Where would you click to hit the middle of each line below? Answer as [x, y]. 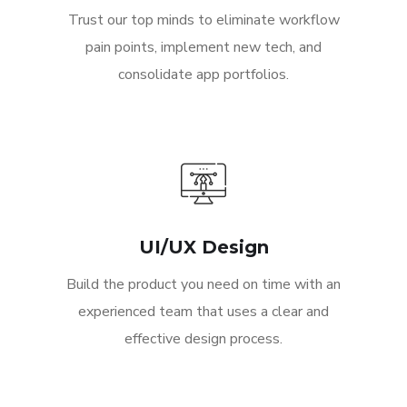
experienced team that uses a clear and [203, 312]
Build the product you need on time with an [203, 285]
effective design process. [203, 339]
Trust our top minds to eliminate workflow [203, 20]
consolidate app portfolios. [203, 75]
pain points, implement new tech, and [203, 48]
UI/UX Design [203, 248]
